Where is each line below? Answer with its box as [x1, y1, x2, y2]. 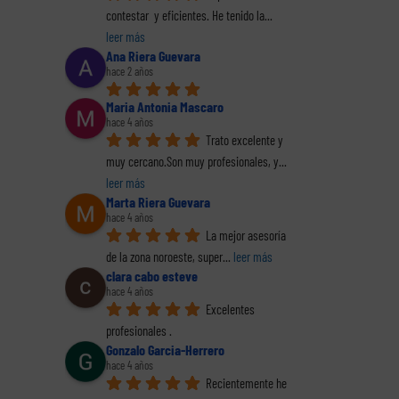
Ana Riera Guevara [106, 46, 200, 64]
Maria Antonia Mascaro [106, 97, 224, 115]
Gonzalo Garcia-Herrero [106, 340, 224, 358]
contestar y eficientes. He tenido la [106, 6, 265, 23]
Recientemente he [206, 374, 287, 391]
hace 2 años [106, 63, 153, 78]
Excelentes [206, 300, 255, 317]
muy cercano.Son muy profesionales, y [106, 152, 279, 169]
